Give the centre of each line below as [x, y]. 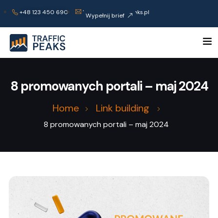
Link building [122, 108]
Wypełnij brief [105, 15]
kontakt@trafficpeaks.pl [116, 12]
